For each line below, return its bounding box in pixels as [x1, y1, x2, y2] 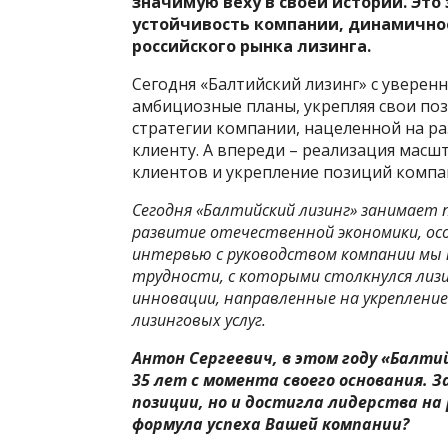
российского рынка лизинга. [132, 34, 371, 57]
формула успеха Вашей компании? [132, 412, 409, 435]
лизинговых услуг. [132, 308, 266, 331]
